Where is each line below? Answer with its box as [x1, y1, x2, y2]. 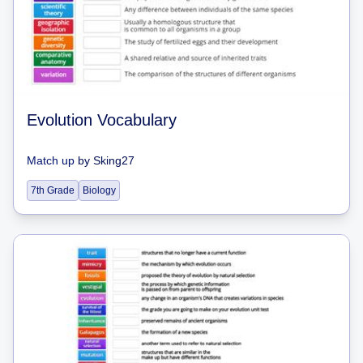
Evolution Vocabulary [27, 111, 177, 129]
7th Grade [31, 185, 75, 196]
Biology [83, 185, 116, 196]
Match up [27, 154, 75, 167]
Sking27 [93, 154, 135, 167]
